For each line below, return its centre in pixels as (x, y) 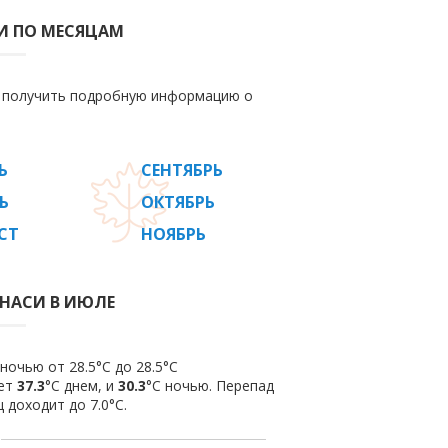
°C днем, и (81, 385)
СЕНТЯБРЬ (182, 170)
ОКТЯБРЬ (178, 202)
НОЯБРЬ (173, 234)
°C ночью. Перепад (210, 385)
